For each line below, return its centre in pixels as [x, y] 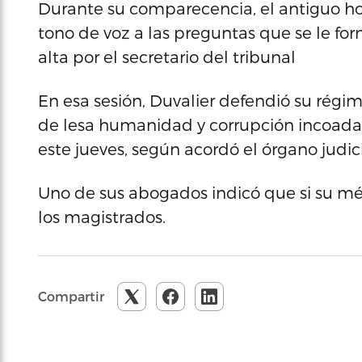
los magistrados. [102, 217]
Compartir [71, 296]
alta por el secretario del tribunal [167, 57]
